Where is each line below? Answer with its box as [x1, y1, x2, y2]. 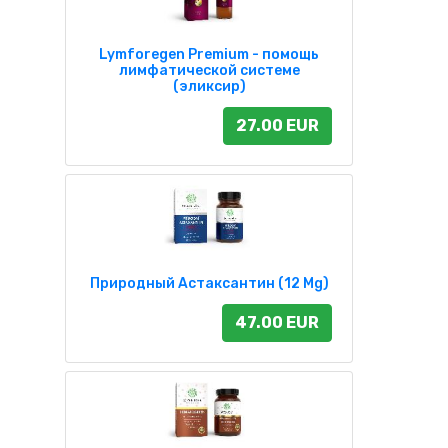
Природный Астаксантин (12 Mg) [89, 274, 329, 292]
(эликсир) [172, 77, 246, 95]
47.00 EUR [235, 312, 319, 332]
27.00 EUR [236, 115, 319, 135]
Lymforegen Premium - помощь [99, 45, 319, 63]
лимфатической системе [118, 61, 300, 79]
